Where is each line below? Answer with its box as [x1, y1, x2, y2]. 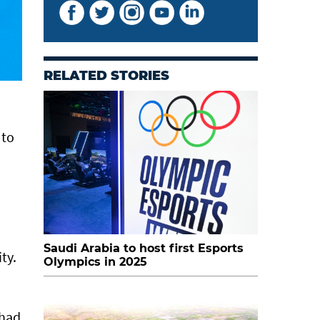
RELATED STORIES [44, 68, 169, 84]
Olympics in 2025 [44, 255, 147, 269]
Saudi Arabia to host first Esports [44, 241, 244, 255]
